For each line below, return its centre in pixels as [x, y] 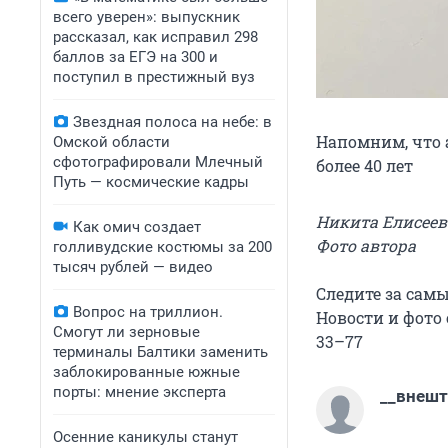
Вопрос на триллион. [148, 312]
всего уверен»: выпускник [146, 17]
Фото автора [366, 246]
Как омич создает [137, 227]
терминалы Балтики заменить [160, 352]
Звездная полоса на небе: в [172, 122]
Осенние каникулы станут [145, 437]
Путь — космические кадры [151, 182]
